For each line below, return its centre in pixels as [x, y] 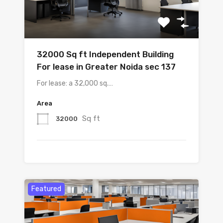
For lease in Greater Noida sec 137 [106, 67]
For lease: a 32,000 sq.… [75, 84]
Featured [46, 189]
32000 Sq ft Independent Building [105, 55]
